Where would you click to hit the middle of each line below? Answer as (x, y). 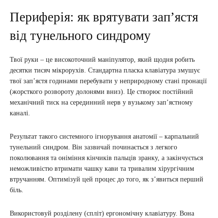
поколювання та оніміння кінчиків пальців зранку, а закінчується (106, 158)
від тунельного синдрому (80, 36)
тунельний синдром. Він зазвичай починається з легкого (93, 147)
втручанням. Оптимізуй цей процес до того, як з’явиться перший (107, 180)
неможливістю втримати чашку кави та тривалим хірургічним (102, 169)
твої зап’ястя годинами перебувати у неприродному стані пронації (108, 81)
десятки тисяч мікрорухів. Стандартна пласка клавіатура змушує (105, 71)
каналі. (20, 113)
